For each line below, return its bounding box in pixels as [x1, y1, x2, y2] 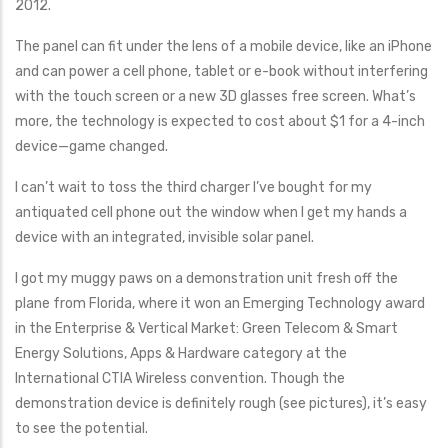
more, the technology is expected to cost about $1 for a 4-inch [15, 113, 425, 130]
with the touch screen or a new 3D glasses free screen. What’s [15, 88, 416, 105]
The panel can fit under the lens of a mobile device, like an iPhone [15, 38, 432, 55]
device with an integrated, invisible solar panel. [15, 229, 314, 246]
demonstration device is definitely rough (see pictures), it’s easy [15, 395, 427, 412]
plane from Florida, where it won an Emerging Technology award [15, 295, 425, 312]
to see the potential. [15, 420, 148, 437]
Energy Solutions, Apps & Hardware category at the [15, 345, 347, 362]
